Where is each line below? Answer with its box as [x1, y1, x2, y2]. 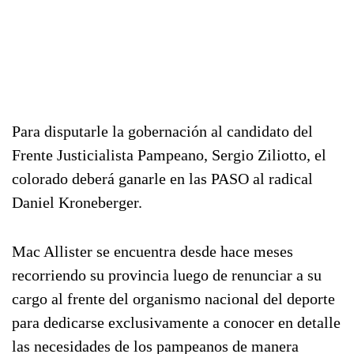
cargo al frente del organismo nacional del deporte [12, 290, 335, 307]
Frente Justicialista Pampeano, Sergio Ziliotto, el [12, 146, 326, 164]
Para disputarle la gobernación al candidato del [12, 122, 313, 140]
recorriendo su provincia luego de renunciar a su [12, 266, 322, 284]
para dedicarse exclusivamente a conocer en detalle [12, 314, 341, 331]
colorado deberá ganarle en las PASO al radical [12, 170, 313, 187]
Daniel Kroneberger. [12, 194, 142, 211]
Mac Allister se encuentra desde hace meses [12, 243, 293, 260]
